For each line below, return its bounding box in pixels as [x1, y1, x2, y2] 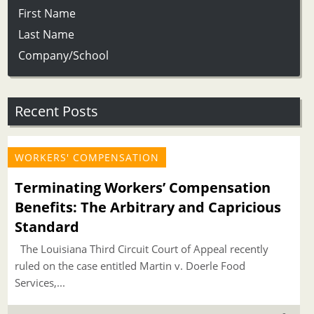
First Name [18, 6, 76, 21]
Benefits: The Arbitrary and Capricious [14, 198, 281, 217]
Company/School [18, 48, 109, 63]
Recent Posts [14, 102, 98, 121]
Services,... [14, 275, 65, 289]
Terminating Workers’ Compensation [14, 178, 271, 197]
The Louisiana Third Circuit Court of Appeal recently [14, 242, 268, 256]
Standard [14, 217, 79, 236]
